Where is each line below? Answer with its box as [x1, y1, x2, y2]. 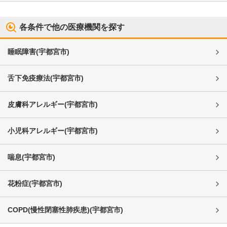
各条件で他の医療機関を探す [19, 22, 125, 31]
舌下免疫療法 [8, 73, 50, 82]
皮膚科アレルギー [8, 100, 64, 108]
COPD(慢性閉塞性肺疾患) [8, 205, 90, 214]
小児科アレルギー [8, 126, 64, 135]
